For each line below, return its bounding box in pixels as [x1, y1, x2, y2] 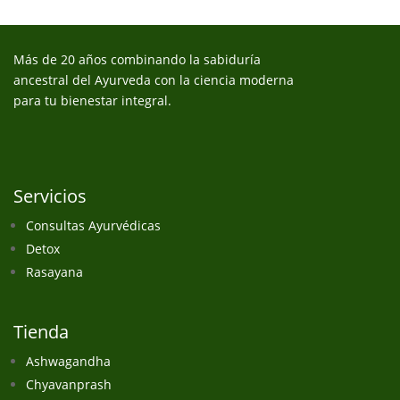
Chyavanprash [26, 376, 112, 393]
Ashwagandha [26, 353, 111, 370]
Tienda [13, 320, 69, 344]
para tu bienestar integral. [13, 92, 171, 109]
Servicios [13, 184, 87, 208]
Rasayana [26, 263, 83, 280]
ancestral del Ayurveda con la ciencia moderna [13, 71, 294, 88]
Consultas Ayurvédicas [26, 217, 161, 234]
